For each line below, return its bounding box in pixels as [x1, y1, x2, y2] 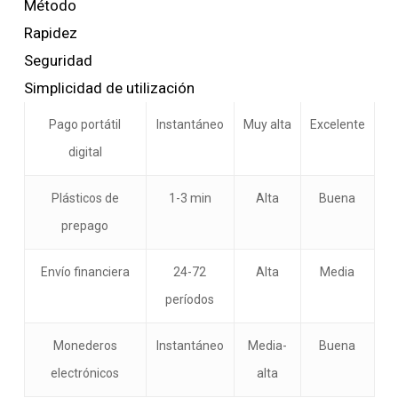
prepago [61, 219, 109, 234]
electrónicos [51, 366, 120, 381]
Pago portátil [49, 117, 122, 132]
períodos [165, 292, 215, 307]
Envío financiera [40, 265, 130, 280]
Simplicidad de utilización [23, 79, 195, 98]
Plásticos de [51, 191, 119, 206]
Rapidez [23, 24, 77, 43]
